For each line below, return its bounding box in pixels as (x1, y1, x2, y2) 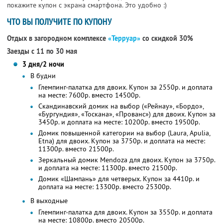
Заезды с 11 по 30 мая (7, 47, 77, 56)
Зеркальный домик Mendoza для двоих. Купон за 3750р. (38, 155, 216, 165)
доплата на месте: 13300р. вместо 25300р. (38, 182, 171, 192)
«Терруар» (108, 34, 140, 43)
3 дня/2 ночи (22, 60, 64, 69)
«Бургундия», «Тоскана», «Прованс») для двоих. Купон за (38, 110, 216, 119)
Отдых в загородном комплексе (7, 34, 108, 43)
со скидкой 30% (140, 34, 193, 43)
